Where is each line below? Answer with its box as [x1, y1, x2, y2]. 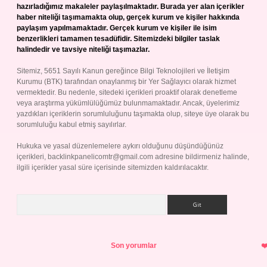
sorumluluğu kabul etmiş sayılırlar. [17, 120, 126, 129]
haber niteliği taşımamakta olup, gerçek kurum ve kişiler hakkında [17, 13, 240, 21]
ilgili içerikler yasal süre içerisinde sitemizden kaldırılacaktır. [17, 163, 209, 172]
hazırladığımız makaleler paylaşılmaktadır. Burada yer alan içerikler [17, 2, 244, 11]
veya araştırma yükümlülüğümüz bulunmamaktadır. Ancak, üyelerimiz [17, 99, 240, 107]
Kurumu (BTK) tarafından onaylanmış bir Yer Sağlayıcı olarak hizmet [17, 77, 236, 86]
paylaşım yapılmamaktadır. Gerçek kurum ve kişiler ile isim [17, 24, 217, 32]
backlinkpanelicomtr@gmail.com [48, 153, 153, 161]
